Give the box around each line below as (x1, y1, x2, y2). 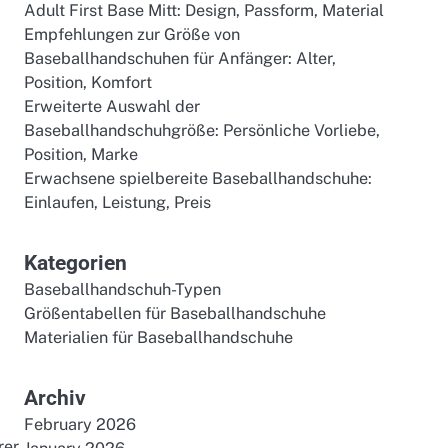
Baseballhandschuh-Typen (24, 280, 221, 299)
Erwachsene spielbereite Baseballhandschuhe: (24, 169, 372, 188)
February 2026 (24, 415, 136, 434)
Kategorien (24, 250, 127, 275)
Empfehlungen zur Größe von (24, 25, 240, 44)
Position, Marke (24, 145, 138, 164)
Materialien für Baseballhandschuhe (24, 328, 293, 347)
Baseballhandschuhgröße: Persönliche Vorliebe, (24, 121, 380, 140)
